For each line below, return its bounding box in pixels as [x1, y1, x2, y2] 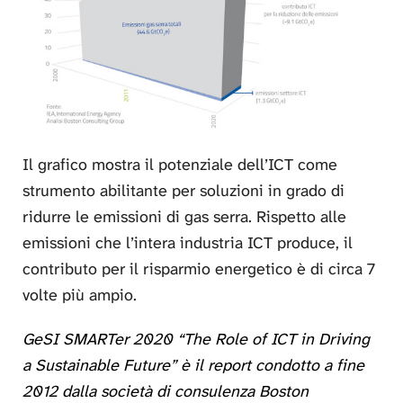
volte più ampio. [22, 284, 137, 307]
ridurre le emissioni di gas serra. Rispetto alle [22, 206, 346, 228]
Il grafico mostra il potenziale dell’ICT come [22, 154, 337, 176]
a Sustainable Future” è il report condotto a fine [22, 354, 364, 377]
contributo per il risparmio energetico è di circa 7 [22, 258, 375, 281]
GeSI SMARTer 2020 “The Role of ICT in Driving [22, 328, 370, 351]
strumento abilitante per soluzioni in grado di [22, 180, 345, 202]
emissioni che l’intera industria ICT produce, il [22, 232, 353, 255]
